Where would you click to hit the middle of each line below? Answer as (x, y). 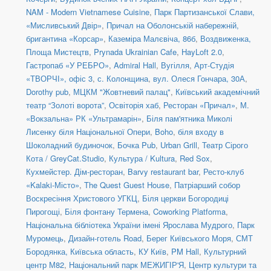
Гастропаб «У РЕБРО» (67, 65)
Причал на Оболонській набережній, (173, 25)
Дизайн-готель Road (105, 238)
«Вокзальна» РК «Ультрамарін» (84, 119)
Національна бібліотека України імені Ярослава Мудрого (129, 225)
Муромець (45, 238)
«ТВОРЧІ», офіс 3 (59, 79)
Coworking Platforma (189, 212)
